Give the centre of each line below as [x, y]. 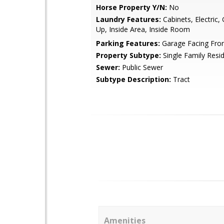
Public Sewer [141, 67]
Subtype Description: [133, 79]
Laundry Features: [128, 19]
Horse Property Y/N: [131, 7]
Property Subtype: [128, 55]
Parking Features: [128, 43]
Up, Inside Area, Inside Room [143, 29]
